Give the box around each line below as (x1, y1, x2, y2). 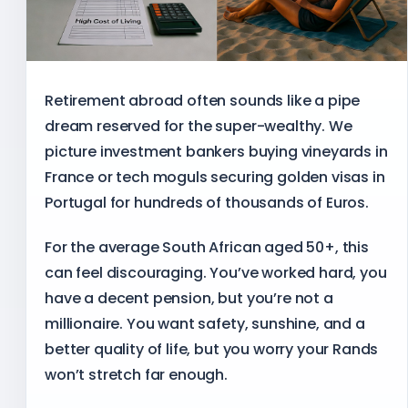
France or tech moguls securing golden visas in (45, 166, 385, 188)
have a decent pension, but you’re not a (45, 288, 333, 310)
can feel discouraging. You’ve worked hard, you (45, 262, 387, 284)
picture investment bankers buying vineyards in (45, 140, 388, 162)
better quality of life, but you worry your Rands (45, 339, 379, 361)
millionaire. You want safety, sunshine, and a (45, 313, 365, 335)
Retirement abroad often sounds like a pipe (45, 89, 361, 111)
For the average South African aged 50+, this (45, 237, 369, 259)
